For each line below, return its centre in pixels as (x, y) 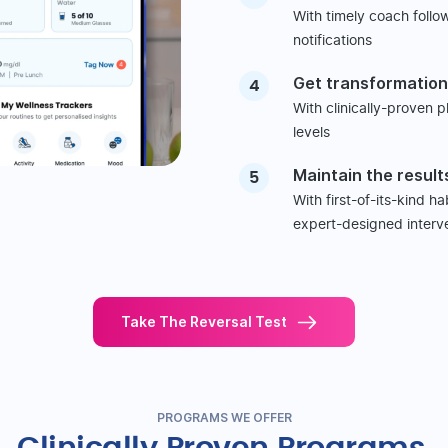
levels (311, 133)
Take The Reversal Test (204, 322)
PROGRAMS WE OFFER (224, 418)
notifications (332, 41)
